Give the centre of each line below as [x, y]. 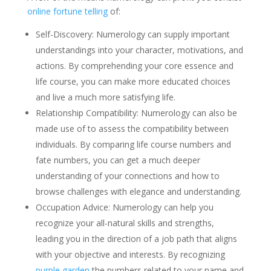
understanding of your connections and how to [127, 176]
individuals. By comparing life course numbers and [133, 144]
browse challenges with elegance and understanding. [138, 191]
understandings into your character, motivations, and [139, 50]
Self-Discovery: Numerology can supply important [132, 34]
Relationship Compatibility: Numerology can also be [136, 113]
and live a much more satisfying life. [105, 97]
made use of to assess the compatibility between [132, 129]
